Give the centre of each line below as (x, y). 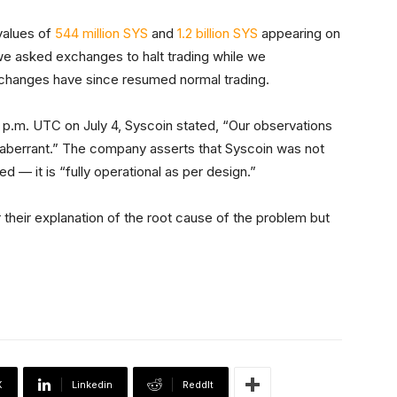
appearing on (299, 34)
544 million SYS (101, 34)
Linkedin (92, 385)
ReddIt (198, 385)
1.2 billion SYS (218, 34)
